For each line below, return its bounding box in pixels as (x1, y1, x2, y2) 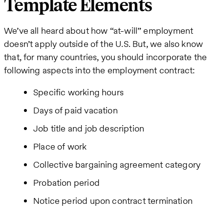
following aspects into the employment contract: (4, 64, 196, 77)
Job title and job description (33, 122, 145, 135)
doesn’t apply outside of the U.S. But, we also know (4, 38, 203, 50)
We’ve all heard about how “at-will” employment (4, 24, 194, 37)
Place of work (33, 140, 87, 153)
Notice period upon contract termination (33, 195, 193, 207)
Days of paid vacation (33, 104, 118, 117)
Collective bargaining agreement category (33, 158, 201, 171)
